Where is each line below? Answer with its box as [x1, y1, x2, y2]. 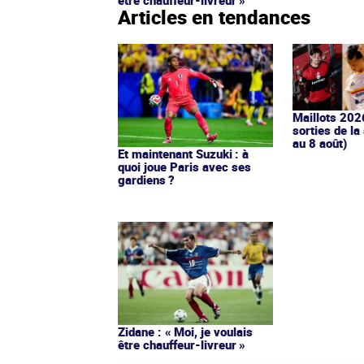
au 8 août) [292, 134, 348, 151]
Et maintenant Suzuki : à [118, 145, 249, 162]
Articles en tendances [118, 4, 310, 31]
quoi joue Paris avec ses [118, 158, 251, 175]
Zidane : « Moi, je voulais [118, 323, 253, 340]
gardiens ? [118, 171, 175, 188]
